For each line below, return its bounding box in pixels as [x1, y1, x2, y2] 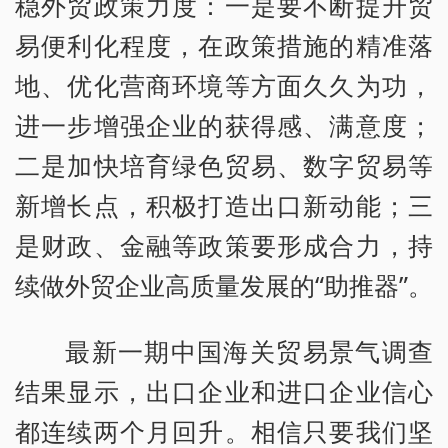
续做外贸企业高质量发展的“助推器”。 [15, 268, 433, 303]
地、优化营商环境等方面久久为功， [15, 68, 433, 103]
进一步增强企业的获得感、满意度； [15, 108, 433, 143]
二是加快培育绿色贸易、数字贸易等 [15, 148, 433, 183]
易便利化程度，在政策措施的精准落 [15, 28, 433, 63]
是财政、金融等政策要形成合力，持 [15, 228, 433, 263]
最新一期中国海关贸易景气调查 [65, 334, 433, 369]
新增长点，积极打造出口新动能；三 [15, 188, 433, 223]
